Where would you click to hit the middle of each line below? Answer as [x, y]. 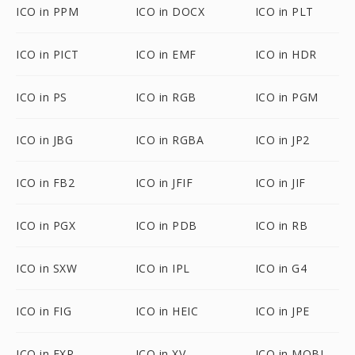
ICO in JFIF [164, 183]
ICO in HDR [286, 54]
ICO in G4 [281, 268]
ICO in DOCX [170, 11]
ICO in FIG [44, 311]
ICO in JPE [282, 311]
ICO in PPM [47, 11]
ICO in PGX [46, 225]
